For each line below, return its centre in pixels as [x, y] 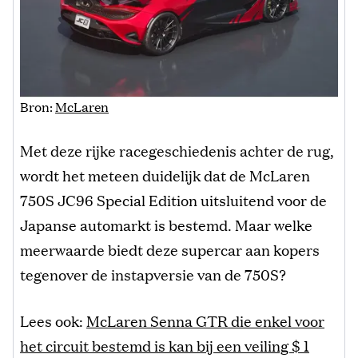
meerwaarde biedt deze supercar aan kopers [170, 249]
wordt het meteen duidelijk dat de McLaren [165, 175]
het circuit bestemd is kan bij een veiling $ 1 [165, 345]
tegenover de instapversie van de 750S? [153, 274]
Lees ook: [53, 320]
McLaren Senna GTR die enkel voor [205, 320]
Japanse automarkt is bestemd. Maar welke [166, 224]
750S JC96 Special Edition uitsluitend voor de [173, 199]
